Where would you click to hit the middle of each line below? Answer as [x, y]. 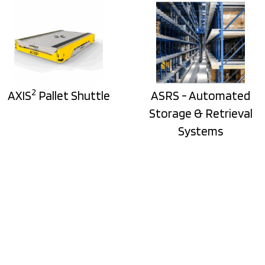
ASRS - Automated [201, 96]
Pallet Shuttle [73, 96]
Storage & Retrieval [201, 113]
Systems [201, 131]
